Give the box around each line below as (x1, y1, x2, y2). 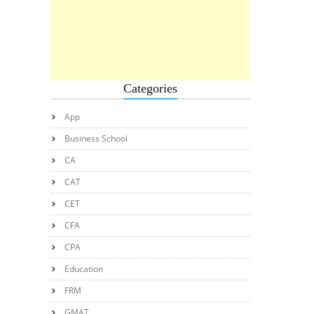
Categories (123, 81, 178, 95)
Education (64, 262, 103, 275)
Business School (64, 132, 128, 144)
